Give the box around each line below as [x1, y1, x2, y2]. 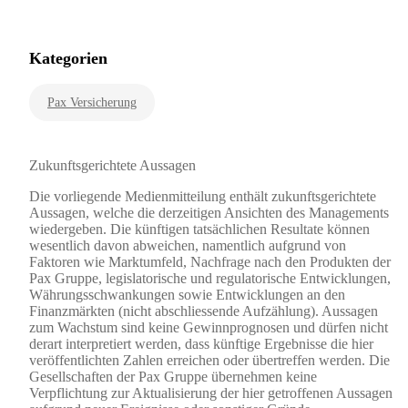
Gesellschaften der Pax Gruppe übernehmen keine [29, 369, 317, 385]
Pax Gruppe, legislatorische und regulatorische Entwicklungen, [29, 270, 391, 287]
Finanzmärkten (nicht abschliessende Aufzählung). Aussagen [29, 303, 378, 320]
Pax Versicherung [47, 96, 137, 110]
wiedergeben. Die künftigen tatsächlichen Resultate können [29, 221, 370, 238]
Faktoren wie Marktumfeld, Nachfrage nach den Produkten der [29, 254, 391, 270]
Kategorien [29, 49, 107, 68]
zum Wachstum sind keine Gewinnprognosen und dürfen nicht [29, 320, 388, 336]
